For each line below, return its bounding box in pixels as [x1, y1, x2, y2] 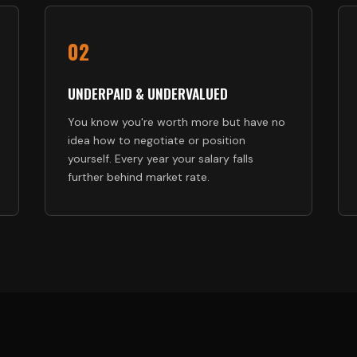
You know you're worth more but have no [68, 115, 285, 129]
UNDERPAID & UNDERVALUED [68, 83, 228, 104]
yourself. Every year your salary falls [68, 151, 253, 166]
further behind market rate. [68, 170, 210, 184]
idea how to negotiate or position [68, 133, 245, 147]
